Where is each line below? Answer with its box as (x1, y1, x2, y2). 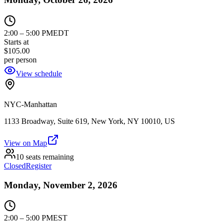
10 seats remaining (16, 152, 74, 161)
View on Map (4, 138, 47, 147)
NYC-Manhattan (4, 100, 57, 109)
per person (4, 55, 37, 64)
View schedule (16, 69, 62, 78)
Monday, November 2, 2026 (4, 179, 117, 190)
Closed (4, 161, 26, 170)
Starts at (4, 37, 29, 46)
